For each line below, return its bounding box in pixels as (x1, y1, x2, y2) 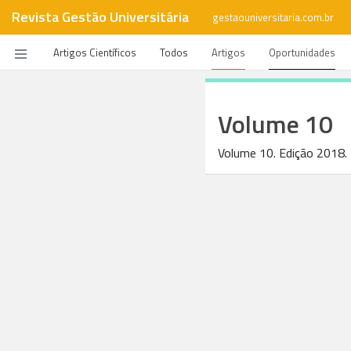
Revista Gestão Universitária (12, 6, 189, 27)
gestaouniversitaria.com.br (212, 9, 334, 25)
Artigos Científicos (53, 45, 136, 60)
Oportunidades (269, 45, 335, 60)
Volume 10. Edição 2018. (218, 143, 347, 162)
